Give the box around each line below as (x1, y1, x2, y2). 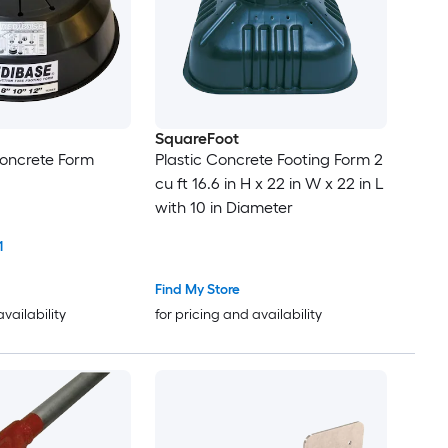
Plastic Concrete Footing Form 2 (154, 150, 383, 170)
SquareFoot (154, 129, 239, 149)
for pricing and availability (154, 305, 322, 323)
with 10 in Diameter (154, 198, 293, 218)
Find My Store (154, 280, 240, 298)
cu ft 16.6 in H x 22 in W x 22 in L (154, 174, 384, 194)
